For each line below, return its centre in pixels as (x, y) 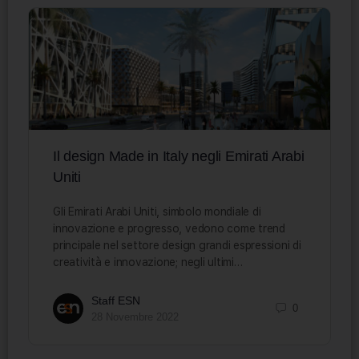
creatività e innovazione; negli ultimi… (148, 262)
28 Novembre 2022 (135, 317)
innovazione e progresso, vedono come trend (169, 228)
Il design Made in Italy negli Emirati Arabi (179, 156)
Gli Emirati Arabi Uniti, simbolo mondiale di (157, 211)
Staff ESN (116, 300)
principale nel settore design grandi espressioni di (177, 245)
